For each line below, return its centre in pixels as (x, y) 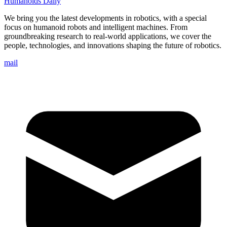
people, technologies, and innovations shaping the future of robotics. (113, 46)
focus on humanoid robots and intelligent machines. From (96, 27)
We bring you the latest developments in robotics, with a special (105, 18)
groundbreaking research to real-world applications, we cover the (108, 36)
